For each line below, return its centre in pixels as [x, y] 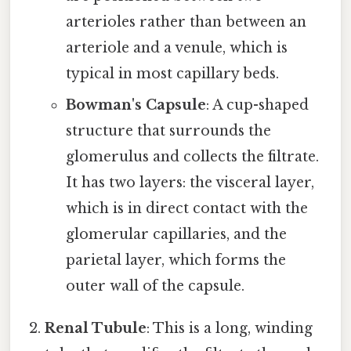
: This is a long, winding [230, 329]
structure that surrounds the [168, 131]
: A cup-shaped [257, 105]
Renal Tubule [96, 329]
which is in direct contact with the [186, 209]
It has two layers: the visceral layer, [190, 183]
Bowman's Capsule [136, 105]
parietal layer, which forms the [175, 261]
